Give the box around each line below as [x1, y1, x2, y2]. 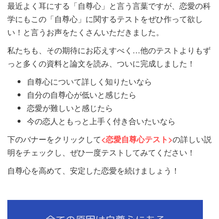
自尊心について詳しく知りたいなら [27, 75, 152, 87]
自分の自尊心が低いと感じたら [27, 88, 136, 100]
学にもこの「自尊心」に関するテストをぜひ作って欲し [7, 13, 203, 24]
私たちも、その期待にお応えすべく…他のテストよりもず [7, 44, 211, 56]
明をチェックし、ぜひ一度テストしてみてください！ [7, 146, 195, 158]
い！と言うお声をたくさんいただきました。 [7, 26, 164, 38]
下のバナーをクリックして [7, 133, 101, 145]
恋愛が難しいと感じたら [27, 102, 113, 113]
